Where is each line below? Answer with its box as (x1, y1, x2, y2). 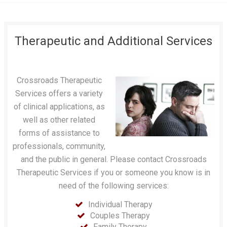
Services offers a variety (15, 89, 103, 98)
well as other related (23, 115, 95, 125)
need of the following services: (58, 181, 169, 191)
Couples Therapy (90, 211, 150, 220)
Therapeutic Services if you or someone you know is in (17, 168, 210, 177)
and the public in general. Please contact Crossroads (20, 155, 207, 164)
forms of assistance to (18, 128, 100, 138)
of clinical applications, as (13, 102, 105, 111)
